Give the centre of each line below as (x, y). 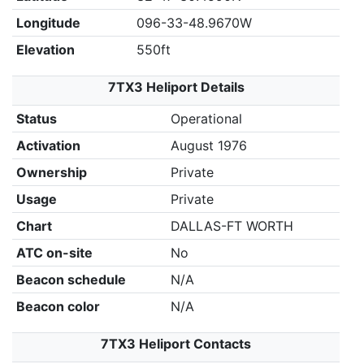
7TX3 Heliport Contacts (176, 344)
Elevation (45, 50)
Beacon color (58, 306)
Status (36, 119)
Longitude (48, 23)
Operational (206, 119)
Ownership (51, 172)
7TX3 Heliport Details (176, 87)
